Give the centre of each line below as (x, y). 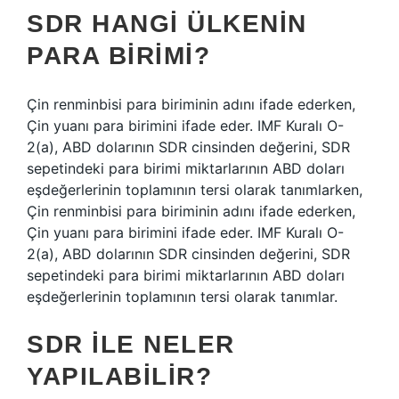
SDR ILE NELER (131, 344)
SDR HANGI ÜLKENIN (167, 24)
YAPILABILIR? (119, 376)
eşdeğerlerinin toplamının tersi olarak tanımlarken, (195, 190)
